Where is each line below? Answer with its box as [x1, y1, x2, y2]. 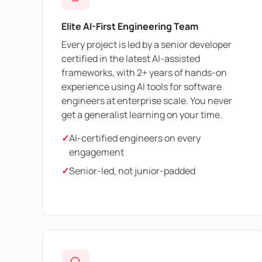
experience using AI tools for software [61, 80, 222, 94]
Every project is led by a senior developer [61, 38, 232, 51]
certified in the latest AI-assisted [61, 52, 200, 65]
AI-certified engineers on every [69, 132, 201, 145]
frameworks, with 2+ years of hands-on [61, 66, 227, 80]
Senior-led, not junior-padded [69, 164, 195, 178]
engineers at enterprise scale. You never [61, 94, 232, 108]
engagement [69, 146, 124, 159]
